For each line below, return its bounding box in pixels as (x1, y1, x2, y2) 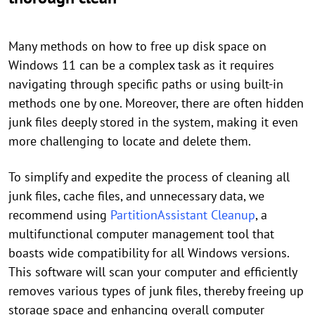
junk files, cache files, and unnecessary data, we (8, 187, 264, 204)
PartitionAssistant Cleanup (110, 206, 255, 223)
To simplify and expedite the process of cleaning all (8, 168, 290, 185)
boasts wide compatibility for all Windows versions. (8, 244, 289, 261)
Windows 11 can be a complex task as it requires (8, 56, 274, 73)
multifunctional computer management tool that (8, 225, 274, 242)
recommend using (8, 206, 110, 223)
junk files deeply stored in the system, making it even (8, 113, 298, 130)
